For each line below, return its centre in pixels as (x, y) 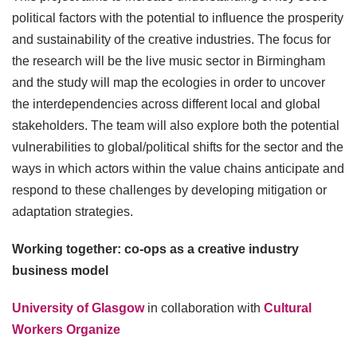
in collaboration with (204, 308)
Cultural (288, 308)
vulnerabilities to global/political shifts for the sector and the (178, 147)
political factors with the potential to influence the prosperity (178, 18)
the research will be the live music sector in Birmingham (169, 61)
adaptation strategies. (73, 211)
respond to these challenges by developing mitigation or (169, 190)
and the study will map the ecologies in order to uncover (169, 82)
